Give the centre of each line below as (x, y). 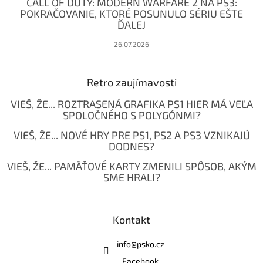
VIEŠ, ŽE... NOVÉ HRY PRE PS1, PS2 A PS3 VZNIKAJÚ (131, 135)
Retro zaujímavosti (131, 82)
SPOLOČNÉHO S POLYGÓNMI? (131, 115)
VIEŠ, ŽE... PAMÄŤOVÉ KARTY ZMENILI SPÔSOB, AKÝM (131, 166)
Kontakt (131, 220)
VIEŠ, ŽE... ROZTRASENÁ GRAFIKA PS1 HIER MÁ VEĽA (131, 104)
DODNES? (131, 146)
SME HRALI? (131, 178)
